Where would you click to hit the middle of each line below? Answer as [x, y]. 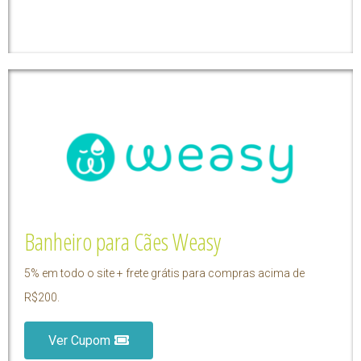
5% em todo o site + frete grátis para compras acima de [164, 273]
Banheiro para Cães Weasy [122, 241]
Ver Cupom [79, 340]
